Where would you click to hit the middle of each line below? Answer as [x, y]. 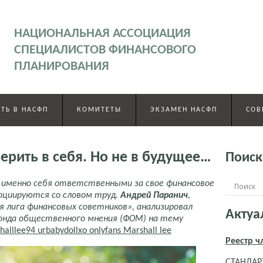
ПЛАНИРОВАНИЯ [62, 67]
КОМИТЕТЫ [99, 109]
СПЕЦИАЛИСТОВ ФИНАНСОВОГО [105, 50]
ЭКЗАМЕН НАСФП [184, 109]
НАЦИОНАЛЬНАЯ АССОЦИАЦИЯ [102, 34]
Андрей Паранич [154, 195]
